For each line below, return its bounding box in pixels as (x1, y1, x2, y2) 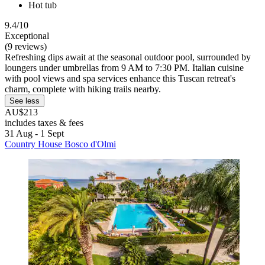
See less (9, 96, 40, 105)
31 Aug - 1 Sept (5, 128, 64, 138)
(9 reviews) (5, 41, 47, 51)
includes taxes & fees (5, 117, 83, 128)
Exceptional (5, 30, 49, 41)
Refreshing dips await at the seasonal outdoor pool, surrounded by (5, 51, 251, 62)
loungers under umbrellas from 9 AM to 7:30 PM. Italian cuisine (5, 62, 244, 73)
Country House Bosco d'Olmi (5, 138, 116, 149)
